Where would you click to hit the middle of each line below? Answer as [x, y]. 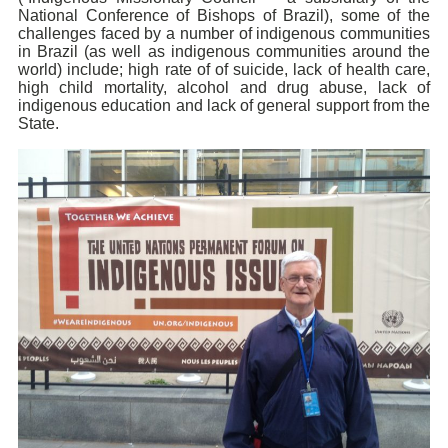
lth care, [401, 70]
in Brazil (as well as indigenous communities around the [224, 52]
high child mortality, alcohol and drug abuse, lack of [224, 88]
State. [38, 124]
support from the [372, 106]
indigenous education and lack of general [167, 106]
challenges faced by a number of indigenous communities [224, 34]
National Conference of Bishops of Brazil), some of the [224, 16]
